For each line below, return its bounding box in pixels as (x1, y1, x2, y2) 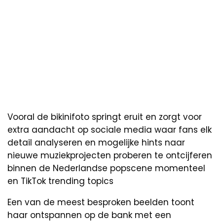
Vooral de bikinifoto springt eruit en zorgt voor (7, 110, 202, 123)
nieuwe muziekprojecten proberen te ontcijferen (7, 149, 212, 161)
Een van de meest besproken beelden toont (7, 196, 194, 208)
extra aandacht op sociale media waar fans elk (7, 123, 212, 136)
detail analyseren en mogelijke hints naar (7, 136, 185, 148)
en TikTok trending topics (7, 175, 113, 187)
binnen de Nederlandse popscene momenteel (7, 162, 205, 174)
